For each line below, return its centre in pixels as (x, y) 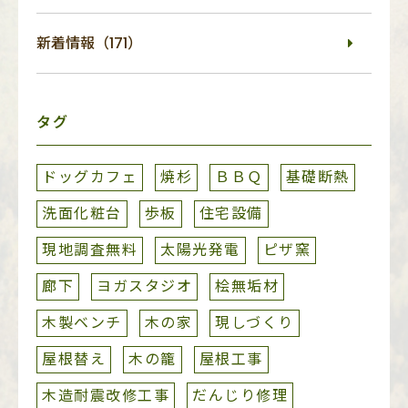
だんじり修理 (240, 395)
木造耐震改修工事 (106, 395)
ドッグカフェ (90, 177)
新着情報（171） (89, 43)
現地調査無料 (90, 250)
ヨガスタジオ (144, 286)
